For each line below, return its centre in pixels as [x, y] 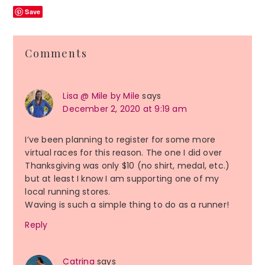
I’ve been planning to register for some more [120, 140]
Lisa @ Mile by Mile [101, 96]
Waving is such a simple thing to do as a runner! [127, 205]
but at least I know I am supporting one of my [122, 179]
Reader [38, 44]
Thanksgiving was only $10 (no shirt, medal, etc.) [127, 166]
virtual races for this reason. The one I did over [124, 153]
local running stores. [68, 192]
